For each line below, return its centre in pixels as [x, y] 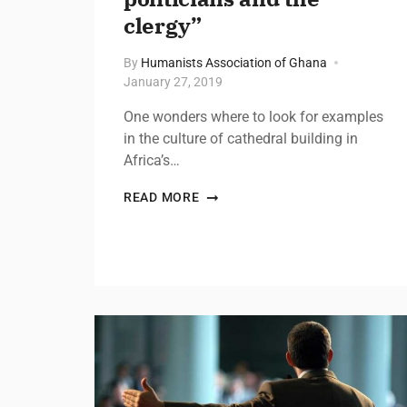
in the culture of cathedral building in [241, 138]
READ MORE [162, 197]
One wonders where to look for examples [253, 116]
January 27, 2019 [173, 81]
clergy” [163, 25]
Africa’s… [152, 160]
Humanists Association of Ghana [234, 62]
